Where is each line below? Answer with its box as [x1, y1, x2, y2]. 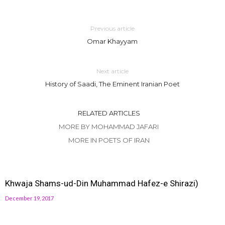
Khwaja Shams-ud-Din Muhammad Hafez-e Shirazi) [5, 178, 198, 188]
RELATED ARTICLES [77, 109, 140, 117]
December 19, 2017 [5, 195, 54, 201]
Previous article [90, 25, 135, 32]
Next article [96, 67, 129, 75]
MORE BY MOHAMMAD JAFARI [59, 123, 159, 131]
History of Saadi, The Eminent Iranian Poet [45, 80, 180, 88]
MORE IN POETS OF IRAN [68, 136, 150, 144]
